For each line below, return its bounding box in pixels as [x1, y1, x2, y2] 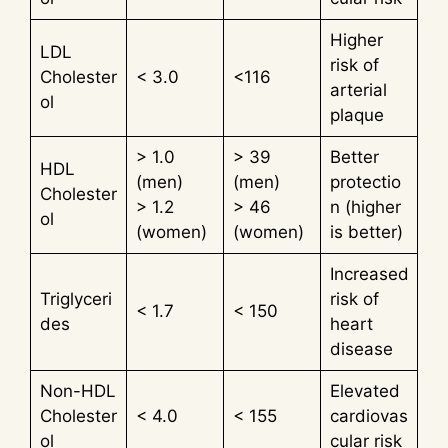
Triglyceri [39, 289, 112, 310]
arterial [329, 80, 387, 101]
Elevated [329, 381, 400, 402]
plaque [329, 105, 384, 126]
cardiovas [329, 406, 408, 427]
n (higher [329, 197, 401, 218]
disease [329, 339, 393, 360]
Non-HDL [39, 381, 116, 402]
